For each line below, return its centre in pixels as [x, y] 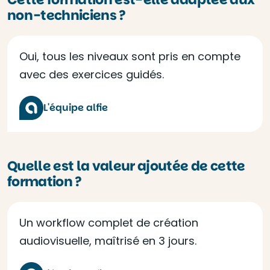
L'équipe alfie [76, 108]
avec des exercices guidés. [92, 74]
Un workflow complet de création [109, 223]
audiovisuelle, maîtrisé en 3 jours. [108, 241]
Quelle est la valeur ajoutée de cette [126, 166]
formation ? [45, 182]
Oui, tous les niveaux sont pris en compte [130, 56]
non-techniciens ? [67, 15]
